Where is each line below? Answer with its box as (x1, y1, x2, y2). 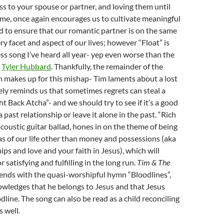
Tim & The (137, 157, 170, 167)
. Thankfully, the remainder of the (51, 61, 163, 71)
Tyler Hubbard (1, 61, 51, 71)
